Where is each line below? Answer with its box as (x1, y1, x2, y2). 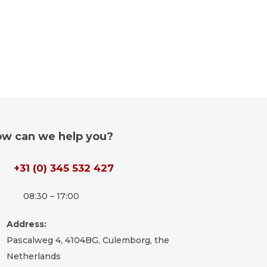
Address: (7, 218, 47, 229)
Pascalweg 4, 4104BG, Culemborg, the (7, 234, 170, 246)
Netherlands (7, 250, 61, 262)
